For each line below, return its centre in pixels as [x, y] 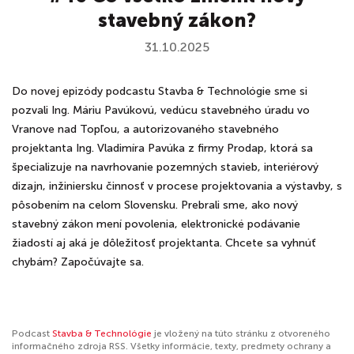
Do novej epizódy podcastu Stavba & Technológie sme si [160, 91]
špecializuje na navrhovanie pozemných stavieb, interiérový [165, 167]
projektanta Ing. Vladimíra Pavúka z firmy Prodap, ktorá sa [162, 148]
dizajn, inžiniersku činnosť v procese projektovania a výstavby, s [177, 186]
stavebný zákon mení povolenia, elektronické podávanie [156, 224]
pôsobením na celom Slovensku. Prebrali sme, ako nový [155, 205]
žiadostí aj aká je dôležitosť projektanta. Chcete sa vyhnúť [164, 243]
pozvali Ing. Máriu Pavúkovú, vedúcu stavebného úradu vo [161, 110]
